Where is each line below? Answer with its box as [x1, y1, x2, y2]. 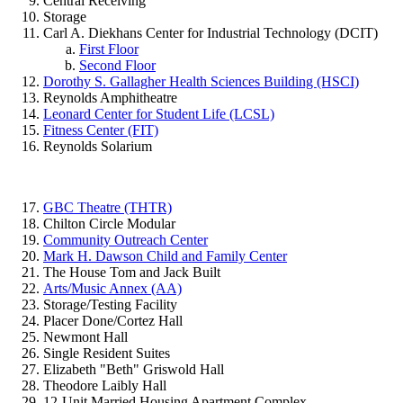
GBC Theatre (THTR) [43, 199, 172, 215]
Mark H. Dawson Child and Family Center [43, 247, 287, 264]
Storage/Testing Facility [43, 296, 177, 312]
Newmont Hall [43, 328, 128, 345]
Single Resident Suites [43, 345, 170, 361]
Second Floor [79, 57, 156, 73]
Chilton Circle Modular [43, 215, 175, 231]
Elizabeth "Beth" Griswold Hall [43, 361, 224, 377]
